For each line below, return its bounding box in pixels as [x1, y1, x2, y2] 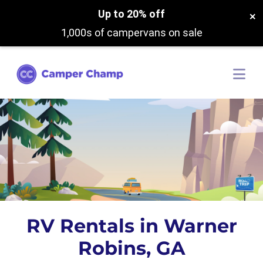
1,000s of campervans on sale [60, 26, 203, 39]
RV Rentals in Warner [26, 214, 237, 237]
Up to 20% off [98, 8, 165, 20]
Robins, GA [77, 237, 186, 259]
